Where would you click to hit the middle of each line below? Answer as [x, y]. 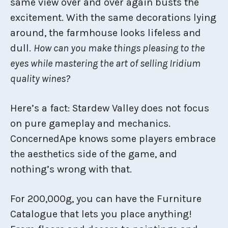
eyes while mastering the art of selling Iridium [105, 63]
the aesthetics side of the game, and [94, 154]
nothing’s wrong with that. [71, 169]
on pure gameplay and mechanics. [90, 123]
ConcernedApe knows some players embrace [113, 138]
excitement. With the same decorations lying [113, 17]
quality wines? [40, 78]
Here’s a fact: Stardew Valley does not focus [110, 108]
